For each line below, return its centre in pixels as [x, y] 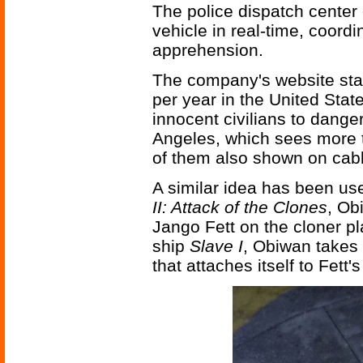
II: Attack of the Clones [240, 207]
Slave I [216, 246]
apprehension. [208, 50]
